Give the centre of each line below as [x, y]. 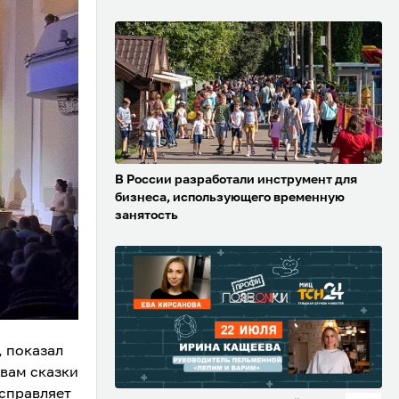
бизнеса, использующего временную [230, 198]
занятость [147, 216]
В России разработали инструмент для [236, 180]
